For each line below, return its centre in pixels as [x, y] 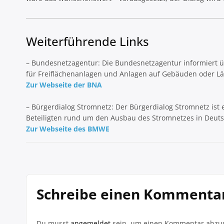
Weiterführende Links [87, 41]
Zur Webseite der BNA [64, 85]
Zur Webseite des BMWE [68, 129]
